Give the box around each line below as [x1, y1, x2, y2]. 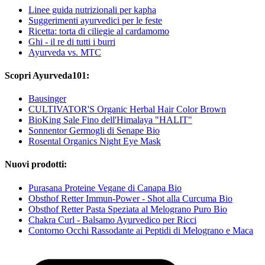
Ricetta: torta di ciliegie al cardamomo [28, 25, 169, 36]
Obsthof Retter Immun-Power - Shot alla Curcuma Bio [28, 193, 232, 203]
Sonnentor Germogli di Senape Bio [28, 125, 160, 136]
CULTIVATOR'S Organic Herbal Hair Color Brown [28, 104, 226, 115]
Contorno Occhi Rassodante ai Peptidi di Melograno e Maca [28, 225, 253, 235]
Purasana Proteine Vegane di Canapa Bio [28, 182, 182, 193]
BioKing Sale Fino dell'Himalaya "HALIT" [28, 115, 192, 125]
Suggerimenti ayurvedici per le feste [28, 15, 162, 25]
